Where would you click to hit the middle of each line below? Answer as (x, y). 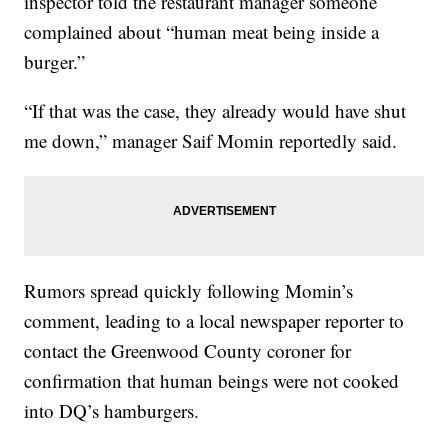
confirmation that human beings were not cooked (212, 380)
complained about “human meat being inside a (202, 31)
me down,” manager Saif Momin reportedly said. (211, 140)
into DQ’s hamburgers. (112, 410)
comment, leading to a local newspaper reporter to (214, 320)
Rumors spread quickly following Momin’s (189, 290)
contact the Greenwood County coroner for (188, 350)
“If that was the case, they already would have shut (215, 110)
